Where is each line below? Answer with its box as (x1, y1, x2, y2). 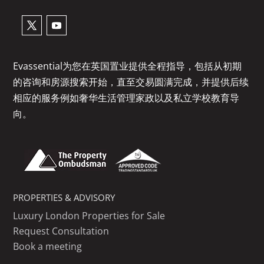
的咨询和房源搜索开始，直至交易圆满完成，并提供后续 (13, 75, 249, 89)
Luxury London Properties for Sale (13, 209, 166, 223)
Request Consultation (13, 225, 110, 238)
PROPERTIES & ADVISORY (13, 192, 115, 204)
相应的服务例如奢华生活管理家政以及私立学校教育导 (13, 91, 240, 105)
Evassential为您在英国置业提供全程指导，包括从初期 (13, 60, 242, 73)
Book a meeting (13, 240, 82, 253)
